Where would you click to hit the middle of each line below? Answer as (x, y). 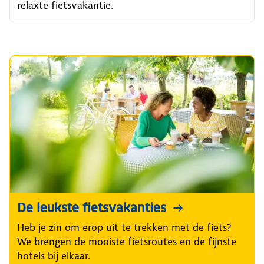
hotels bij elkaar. (54, 256)
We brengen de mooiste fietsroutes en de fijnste (127, 242)
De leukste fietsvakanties (92, 208)
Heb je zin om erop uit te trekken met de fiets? (124, 228)
